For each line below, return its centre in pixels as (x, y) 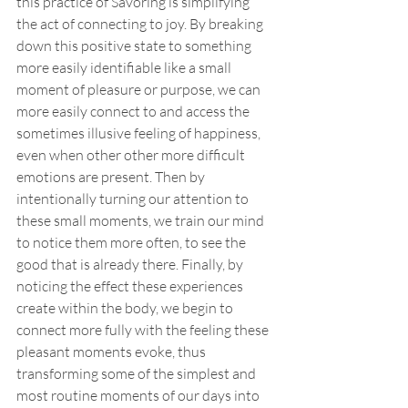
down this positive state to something (135, 46)
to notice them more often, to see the (133, 242)
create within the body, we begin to (126, 308)
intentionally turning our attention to (134, 199)
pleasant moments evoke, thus (112, 352)
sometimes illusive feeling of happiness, (140, 133)
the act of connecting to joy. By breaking (141, 24)
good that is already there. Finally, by (131, 264)
